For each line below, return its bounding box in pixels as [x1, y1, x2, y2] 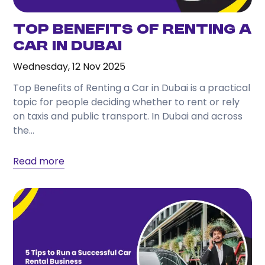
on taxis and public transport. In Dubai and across [13, 109, 243, 124]
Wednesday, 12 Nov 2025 [13, 60, 126, 74]
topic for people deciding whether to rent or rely [13, 95, 240, 109]
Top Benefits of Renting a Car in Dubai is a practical [13, 81, 251, 95]
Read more [13, 154, 65, 169]
